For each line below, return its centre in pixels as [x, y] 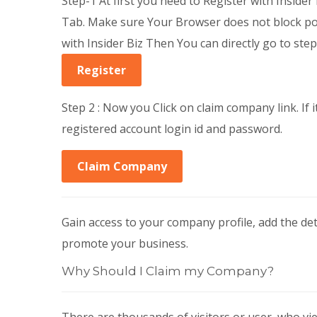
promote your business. [125, 243]
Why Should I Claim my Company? [168, 271]
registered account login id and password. [172, 129]
